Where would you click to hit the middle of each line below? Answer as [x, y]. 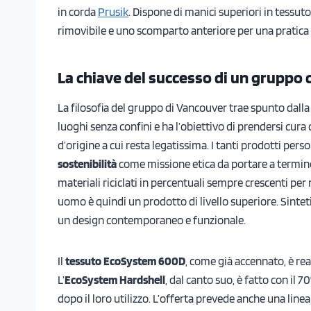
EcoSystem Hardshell [115, 279]
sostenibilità [87, 163]
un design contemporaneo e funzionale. [152, 220]
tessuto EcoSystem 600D [125, 261]
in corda [78, 11]
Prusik [113, 11]
